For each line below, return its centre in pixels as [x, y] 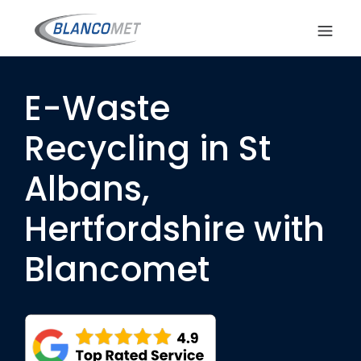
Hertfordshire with [174, 229]
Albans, [87, 189]
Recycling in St [147, 149]
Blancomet [117, 270]
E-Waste [97, 108]
